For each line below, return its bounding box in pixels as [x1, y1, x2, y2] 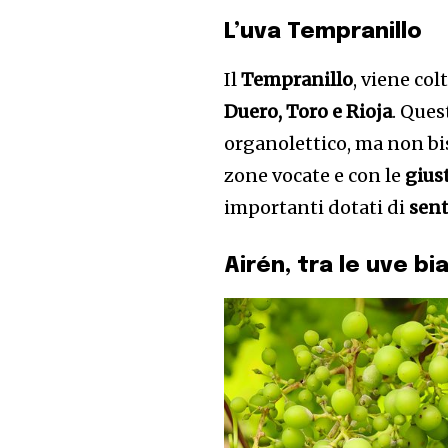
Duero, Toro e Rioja [224, 100, 393, 124]
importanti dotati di [224, 196, 410, 220]
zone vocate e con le [224, 164, 406, 188]
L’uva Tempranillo [224, 21, 423, 44]
